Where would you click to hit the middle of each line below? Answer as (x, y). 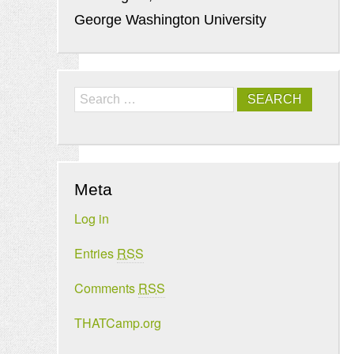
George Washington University (170, 20)
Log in (92, 218)
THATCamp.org (118, 323)
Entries (96, 253)
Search (92, 96)
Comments (106, 288)
